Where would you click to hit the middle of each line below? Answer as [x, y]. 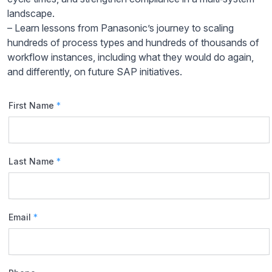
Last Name [32, 161]
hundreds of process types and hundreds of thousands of [133, 42]
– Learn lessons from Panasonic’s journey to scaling [121, 28]
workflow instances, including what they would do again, [131, 57]
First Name [32, 105]
